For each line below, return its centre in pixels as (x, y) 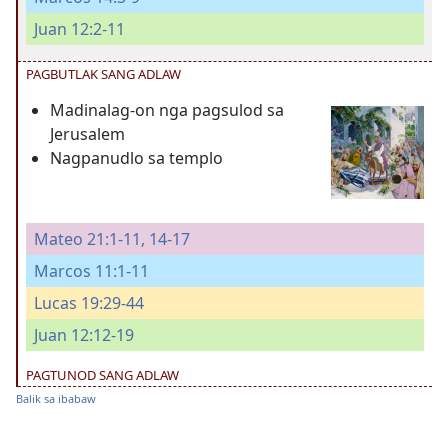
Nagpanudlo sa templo (136, 157)
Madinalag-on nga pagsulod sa (167, 109)
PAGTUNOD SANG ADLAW (102, 375)
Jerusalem (87, 133)
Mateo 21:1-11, (89, 239)
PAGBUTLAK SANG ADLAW (103, 73)
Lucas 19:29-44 (89, 303)
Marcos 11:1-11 (91, 271)
